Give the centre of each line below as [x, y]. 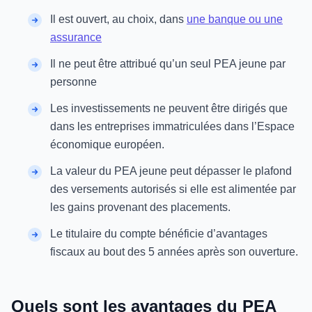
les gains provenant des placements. [140, 207]
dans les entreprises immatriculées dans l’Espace [172, 126]
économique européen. [107, 145]
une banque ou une [235, 19]
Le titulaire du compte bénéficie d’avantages [159, 234]
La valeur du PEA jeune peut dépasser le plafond [171, 171]
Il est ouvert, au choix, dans [118, 19]
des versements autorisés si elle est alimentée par [173, 189]
